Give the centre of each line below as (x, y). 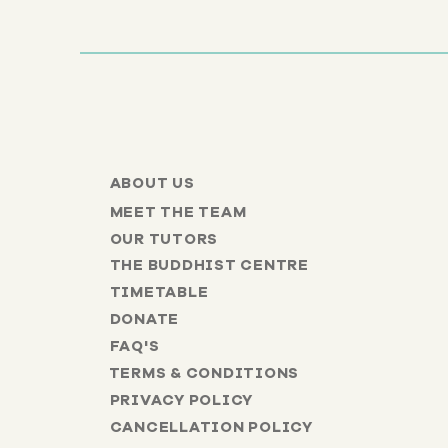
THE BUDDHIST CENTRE (209, 265)
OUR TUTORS (164, 239)
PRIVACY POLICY (181, 400)
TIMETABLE (159, 292)
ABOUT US (152, 183)
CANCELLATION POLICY (211, 427)
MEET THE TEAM (178, 212)
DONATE (144, 319)
